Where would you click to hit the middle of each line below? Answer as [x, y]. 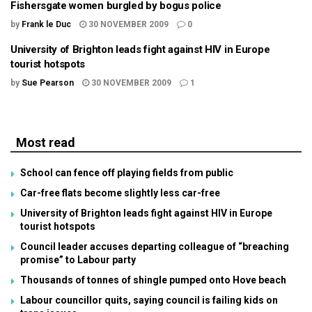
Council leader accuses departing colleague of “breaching [155, 247]
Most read [46, 142]
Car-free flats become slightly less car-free [120, 193]
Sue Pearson [48, 83]
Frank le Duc [46, 24]
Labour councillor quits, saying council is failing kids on [149, 300]
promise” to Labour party [78, 260]
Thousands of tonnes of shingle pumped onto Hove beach [153, 280]
